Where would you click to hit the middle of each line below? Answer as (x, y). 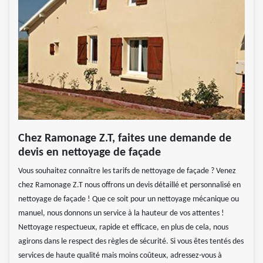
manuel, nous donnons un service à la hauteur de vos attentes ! (121, 214)
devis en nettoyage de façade (90, 153)
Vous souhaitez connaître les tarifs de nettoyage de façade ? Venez (127, 171)
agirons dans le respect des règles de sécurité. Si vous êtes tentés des (131, 242)
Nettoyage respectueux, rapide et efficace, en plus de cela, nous (123, 228)
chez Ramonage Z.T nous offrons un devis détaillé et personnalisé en (129, 186)
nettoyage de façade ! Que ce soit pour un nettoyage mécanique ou (129, 200)
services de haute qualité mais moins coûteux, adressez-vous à (120, 256)
